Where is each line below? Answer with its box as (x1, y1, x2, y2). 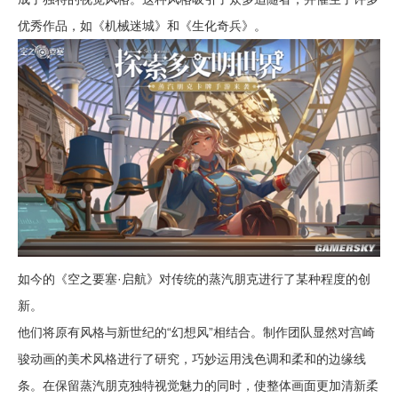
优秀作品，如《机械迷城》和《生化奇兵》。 (18, 18, 267, 33)
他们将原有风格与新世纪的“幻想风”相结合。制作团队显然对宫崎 (18, 324, 375, 339)
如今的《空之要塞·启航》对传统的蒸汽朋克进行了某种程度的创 (18, 271, 370, 286)
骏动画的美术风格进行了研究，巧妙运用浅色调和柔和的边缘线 (18, 351, 366, 366)
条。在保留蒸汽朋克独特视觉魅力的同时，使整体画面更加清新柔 (18, 378, 378, 393)
